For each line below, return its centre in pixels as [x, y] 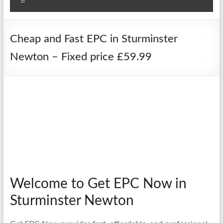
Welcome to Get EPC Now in [98, 183]
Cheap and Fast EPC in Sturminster [94, 39]
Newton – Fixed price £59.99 [81, 56]
